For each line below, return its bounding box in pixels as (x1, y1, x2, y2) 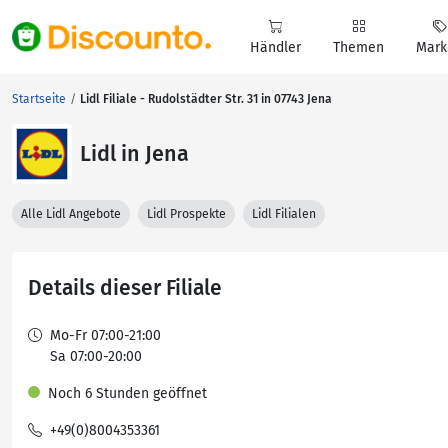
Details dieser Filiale (28, 275, 222, 301)
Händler (250, 39, 301, 56)
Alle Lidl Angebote (21, 207, 121, 221)
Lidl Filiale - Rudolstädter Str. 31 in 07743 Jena (80, 92, 332, 106)
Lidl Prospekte (147, 207, 226, 221)
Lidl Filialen (252, 207, 316, 221)
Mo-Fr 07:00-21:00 (50, 327, 161, 344)
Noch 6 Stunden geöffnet (48, 385, 207, 402)
